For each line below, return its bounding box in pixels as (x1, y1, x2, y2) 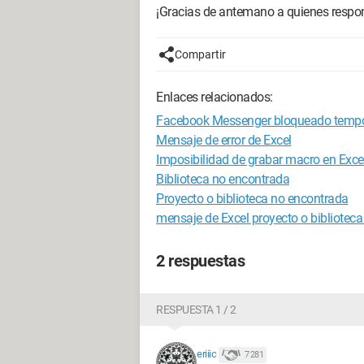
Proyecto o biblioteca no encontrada (156, 191, 349, 206)
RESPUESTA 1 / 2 (156, 303, 236, 316)
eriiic (197, 348, 216, 361)
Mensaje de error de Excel (156, 132, 292, 148)
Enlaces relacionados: (156, 89, 273, 105)
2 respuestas (156, 251, 245, 271)
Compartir (175, 48, 226, 61)
